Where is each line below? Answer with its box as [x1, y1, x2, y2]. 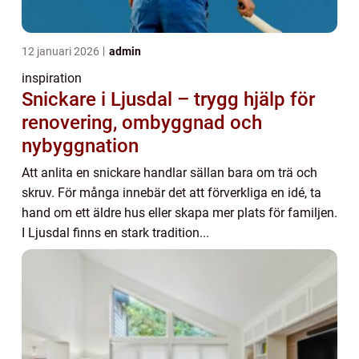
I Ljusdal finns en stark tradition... [22, 225, 209, 240]
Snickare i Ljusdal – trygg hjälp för [22, 88, 315, 111]
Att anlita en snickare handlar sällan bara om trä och [22, 165, 317, 180]
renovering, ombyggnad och [22, 111, 262, 134]
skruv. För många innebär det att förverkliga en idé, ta [22, 185, 321, 200]
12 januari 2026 [22, 45, 102, 58]
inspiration [22, 71, 82, 86]
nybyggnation [22, 135, 139, 157]
